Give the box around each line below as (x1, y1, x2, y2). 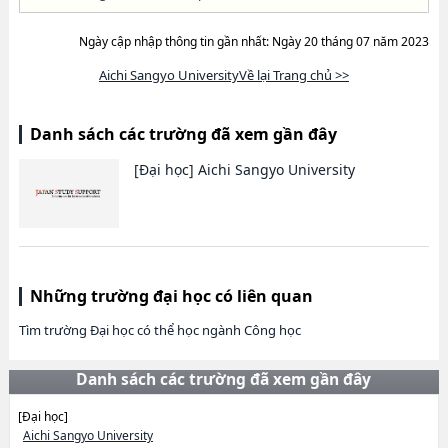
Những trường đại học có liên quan (29, 285, 313, 307)
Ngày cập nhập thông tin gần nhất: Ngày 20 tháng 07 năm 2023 (79, 33, 430, 50)
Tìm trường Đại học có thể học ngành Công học (18, 321, 301, 339)
